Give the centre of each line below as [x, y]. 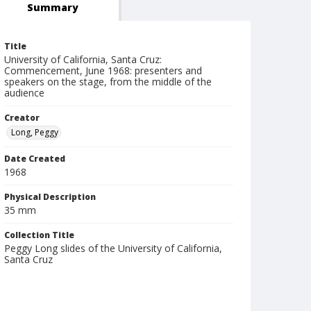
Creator [22, 118]
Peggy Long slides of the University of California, [113, 248]
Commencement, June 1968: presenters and [103, 70]
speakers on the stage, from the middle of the [108, 82]
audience [24, 93]
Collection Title [39, 235]
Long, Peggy [35, 132]
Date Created [35, 159]
